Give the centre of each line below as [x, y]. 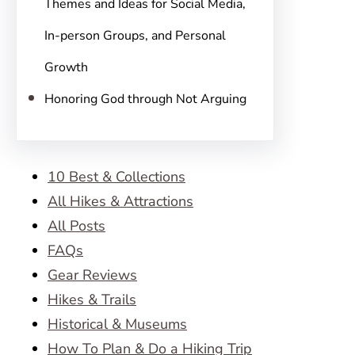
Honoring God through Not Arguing [145, 99]
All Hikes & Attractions [120, 201]
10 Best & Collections [116, 177]
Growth [66, 67]
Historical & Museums [117, 324]
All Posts [76, 226]
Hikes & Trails [92, 300]
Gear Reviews [92, 275]
